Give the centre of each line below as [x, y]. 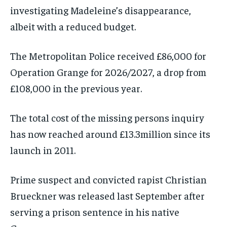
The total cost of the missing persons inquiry [107, 118]
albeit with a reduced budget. [74, 26]
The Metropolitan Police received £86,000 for [108, 56]
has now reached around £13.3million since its [110, 134]
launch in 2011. [43, 150]
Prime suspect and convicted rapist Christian [108, 179]
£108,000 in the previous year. [76, 88]
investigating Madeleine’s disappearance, [101, 10]
